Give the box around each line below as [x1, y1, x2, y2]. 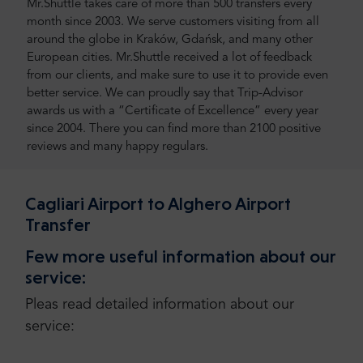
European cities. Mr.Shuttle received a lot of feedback [27, 52, 312, 65]
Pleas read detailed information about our [25, 297, 294, 312]
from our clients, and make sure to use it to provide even [27, 70, 328, 83]
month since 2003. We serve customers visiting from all [27, 16, 319, 29]
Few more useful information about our [25, 245, 336, 267]
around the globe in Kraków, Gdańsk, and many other [27, 34, 313, 47]
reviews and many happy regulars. [27, 141, 208, 154]
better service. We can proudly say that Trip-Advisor [27, 88, 303, 100]
